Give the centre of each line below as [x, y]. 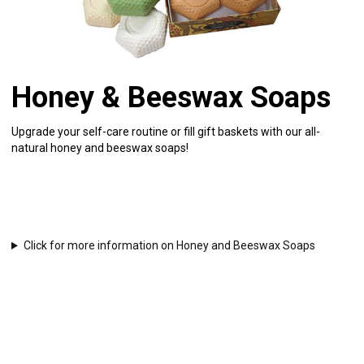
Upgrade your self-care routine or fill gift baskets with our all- [166, 132]
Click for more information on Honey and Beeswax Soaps [169, 245]
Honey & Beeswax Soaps [171, 97]
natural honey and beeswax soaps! [100, 148]
